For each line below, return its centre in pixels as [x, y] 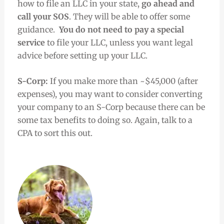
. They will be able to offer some [129, 16]
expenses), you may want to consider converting [110, 94]
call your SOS [43, 16]
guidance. [38, 29]
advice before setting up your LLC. [84, 55]
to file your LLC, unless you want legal [119, 42]
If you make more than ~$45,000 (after [124, 81]
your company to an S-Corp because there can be [111, 107]
